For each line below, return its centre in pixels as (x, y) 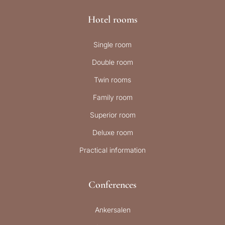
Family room (113, 97)
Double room (113, 62)
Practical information (113, 150)
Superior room (113, 115)
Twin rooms (113, 80)
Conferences (113, 185)
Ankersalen (113, 210)
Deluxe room (113, 133)
